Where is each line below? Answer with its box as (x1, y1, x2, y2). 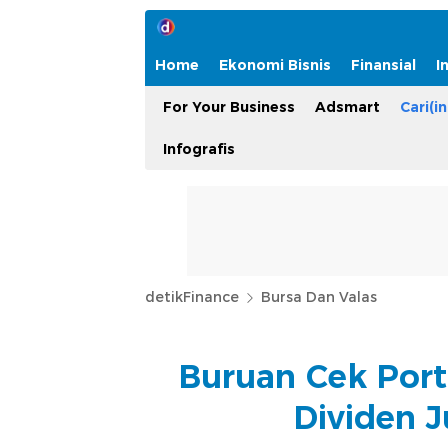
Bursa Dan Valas (261, 288, 377, 306)
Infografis (163, 140, 235, 158)
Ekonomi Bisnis (219, 56, 331, 74)
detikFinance (145, 288, 239, 306)
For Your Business (163, 98, 295, 116)
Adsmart (315, 98, 380, 116)
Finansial (351, 56, 416, 74)
